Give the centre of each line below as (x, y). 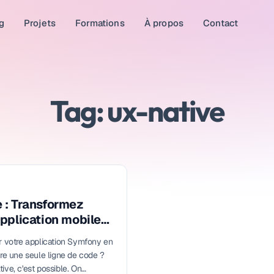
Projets (40, 23)
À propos (164, 23)
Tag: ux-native (137, 111)
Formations (100, 23)
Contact (221, 23)
